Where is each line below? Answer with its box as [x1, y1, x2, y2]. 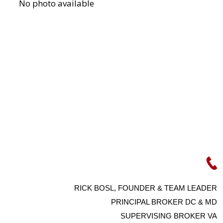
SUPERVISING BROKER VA [120, 212, 217, 220]
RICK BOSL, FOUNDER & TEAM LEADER [74, 184, 217, 192]
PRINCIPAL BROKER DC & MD [111, 198, 217, 206]
